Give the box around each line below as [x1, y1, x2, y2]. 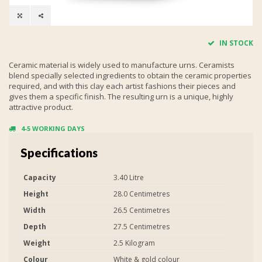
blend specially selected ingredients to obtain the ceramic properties [9, 70, 251, 81]
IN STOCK [218, 37, 253, 48]
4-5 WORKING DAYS [21, 123, 85, 133]
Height [23, 188, 49, 199]
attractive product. [9, 101, 75, 112]
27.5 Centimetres [113, 221, 170, 232]
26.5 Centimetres [113, 205, 170, 215]
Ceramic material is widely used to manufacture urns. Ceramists [9, 59, 235, 70]
